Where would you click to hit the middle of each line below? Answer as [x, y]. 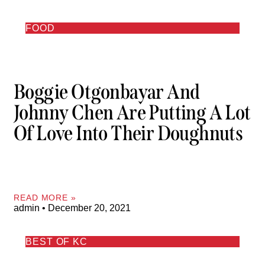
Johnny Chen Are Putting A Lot [132, 113]
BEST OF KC [56, 241]
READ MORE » [45, 197]
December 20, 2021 [88, 208]
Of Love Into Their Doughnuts [128, 133]
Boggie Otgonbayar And [107, 92]
